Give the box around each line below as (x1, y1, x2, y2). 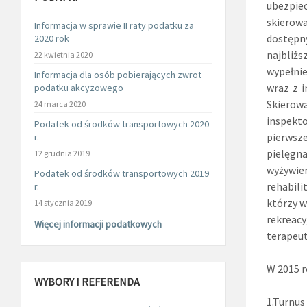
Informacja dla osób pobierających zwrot (34, 69, 201, 81)
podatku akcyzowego (34, 82, 123, 94)
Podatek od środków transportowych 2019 (34, 167, 209, 180)
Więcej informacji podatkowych (34, 218, 162, 230)
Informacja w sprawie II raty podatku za (34, 19, 194, 32)
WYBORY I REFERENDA (34, 275, 140, 288)
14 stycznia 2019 (34, 197, 92, 208)
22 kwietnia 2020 (34, 49, 93, 60)
